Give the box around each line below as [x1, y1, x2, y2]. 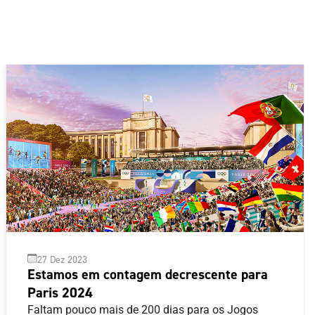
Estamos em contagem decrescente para [27, 264, 269, 283]
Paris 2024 [27, 283, 94, 302]
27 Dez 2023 [37, 252, 88, 265]
